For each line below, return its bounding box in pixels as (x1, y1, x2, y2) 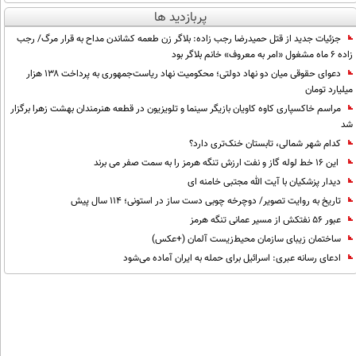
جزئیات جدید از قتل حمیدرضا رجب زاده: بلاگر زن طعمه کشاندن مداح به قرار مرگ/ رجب (16, 32, 341, 46)
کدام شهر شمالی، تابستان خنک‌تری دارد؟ (188, 137, 341, 151)
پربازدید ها (154, 8, 207, 28)
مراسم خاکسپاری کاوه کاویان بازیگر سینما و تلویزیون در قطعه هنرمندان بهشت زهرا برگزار (10, 102, 341, 116)
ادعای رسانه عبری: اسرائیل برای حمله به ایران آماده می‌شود (122, 251, 341, 265)
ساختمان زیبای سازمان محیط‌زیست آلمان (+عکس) (151, 232, 341, 246)
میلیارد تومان (304, 83, 353, 97)
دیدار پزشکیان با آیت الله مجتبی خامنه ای (187, 175, 341, 189)
